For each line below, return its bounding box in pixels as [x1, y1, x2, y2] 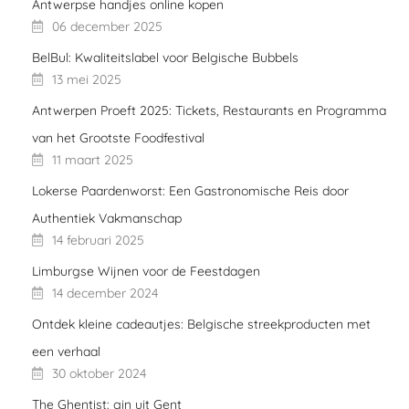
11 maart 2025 [52, 152, 133, 168]
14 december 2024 [52, 285, 158, 301]
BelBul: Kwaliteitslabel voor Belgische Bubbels [32, 49, 299, 66]
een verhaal [32, 343, 100, 360]
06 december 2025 [52, 18, 163, 35]
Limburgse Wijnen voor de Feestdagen [32, 263, 260, 279]
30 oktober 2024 [52, 365, 146, 382]
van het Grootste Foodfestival [32, 130, 204, 146]
